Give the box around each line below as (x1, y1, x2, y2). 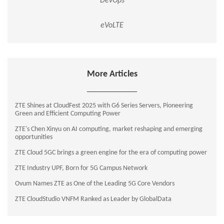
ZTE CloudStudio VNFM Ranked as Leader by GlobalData (15, 195, 171, 203)
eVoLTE (100, 21, 123, 30)
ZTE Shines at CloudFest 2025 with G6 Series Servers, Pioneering (15, 102, 193, 110)
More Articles (86, 69, 137, 79)
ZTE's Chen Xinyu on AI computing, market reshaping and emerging (15, 125, 202, 133)
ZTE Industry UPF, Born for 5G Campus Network (15, 164, 147, 172)
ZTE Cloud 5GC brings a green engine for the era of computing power (15, 149, 207, 157)
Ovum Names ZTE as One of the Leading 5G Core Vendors (15, 180, 174, 188)
